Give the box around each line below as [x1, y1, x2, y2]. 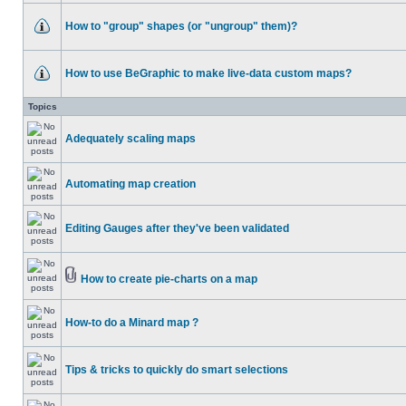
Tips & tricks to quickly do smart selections [65, 363, 288, 376]
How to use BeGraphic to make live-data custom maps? [65, 67, 352, 80]
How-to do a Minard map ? [65, 316, 198, 329]
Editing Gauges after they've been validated [65, 222, 289, 235]
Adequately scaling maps [65, 132, 196, 145]
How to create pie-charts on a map [81, 273, 257, 285]
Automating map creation [65, 178, 196, 190]
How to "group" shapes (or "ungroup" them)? [65, 20, 297, 33]
